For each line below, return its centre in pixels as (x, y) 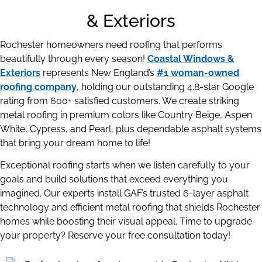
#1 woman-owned (198, 73)
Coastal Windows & (191, 58)
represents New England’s (99, 73)
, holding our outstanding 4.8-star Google (165, 87)
